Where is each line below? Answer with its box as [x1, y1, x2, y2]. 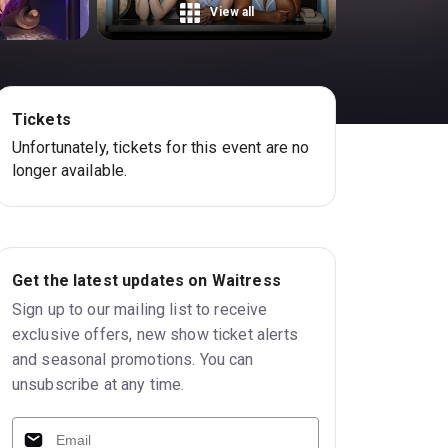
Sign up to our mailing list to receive [11, 299, 268, 319]
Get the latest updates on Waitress [11, 270, 281, 290]
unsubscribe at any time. [11, 374, 185, 394]
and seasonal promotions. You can [11, 349, 254, 369]
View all [210, 5, 255, 20]
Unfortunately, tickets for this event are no [11, 137, 310, 157]
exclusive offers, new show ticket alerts [11, 324, 298, 344]
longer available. [11, 160, 128, 180]
